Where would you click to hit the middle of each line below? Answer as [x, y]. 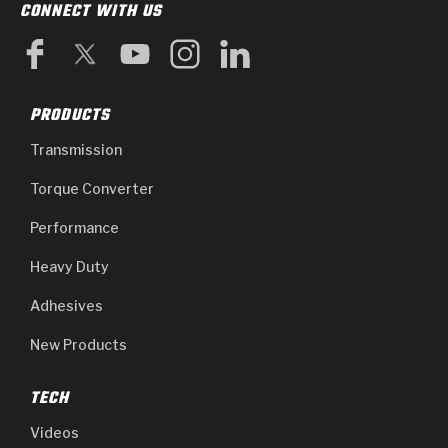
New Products [78, 344]
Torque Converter [92, 188]
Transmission [76, 149]
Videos [54, 432]
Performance [74, 227]
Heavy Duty [69, 266]
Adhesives [66, 305]
